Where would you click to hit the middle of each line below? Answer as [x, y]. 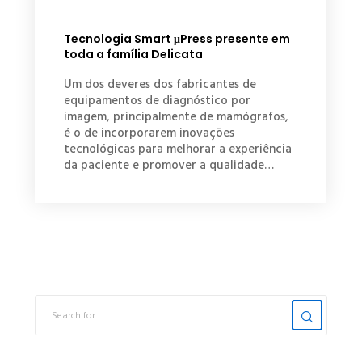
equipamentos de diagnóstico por [157, 101]
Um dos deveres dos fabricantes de [160, 85]
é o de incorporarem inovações [149, 133]
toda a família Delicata [133, 55]
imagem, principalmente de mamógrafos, [176, 117]
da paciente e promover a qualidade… [168, 166]
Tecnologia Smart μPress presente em [177, 39]
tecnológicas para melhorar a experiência [177, 149]
